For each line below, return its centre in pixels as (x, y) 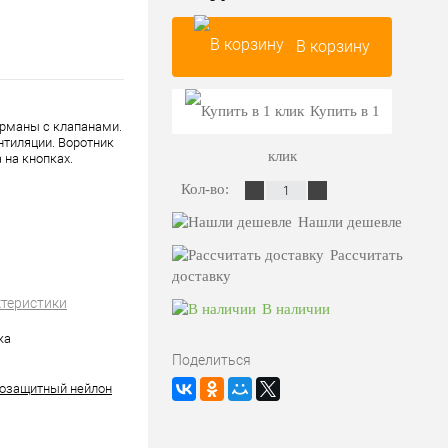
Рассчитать (366, 255)
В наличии (296, 309)
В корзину (333, 47)
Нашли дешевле (350, 222)
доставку (201, 276)
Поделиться (211, 360)
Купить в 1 (344, 111)
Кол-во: (207, 189)
